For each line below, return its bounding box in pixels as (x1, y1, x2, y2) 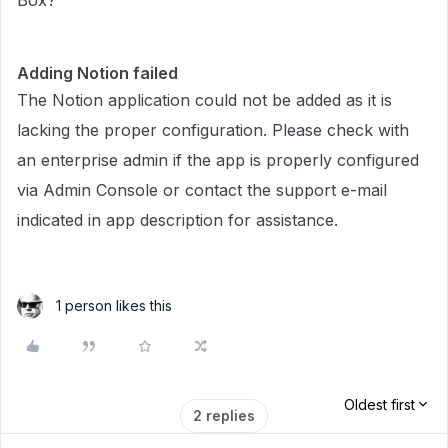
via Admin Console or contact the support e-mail (17, 180, 387, 200)
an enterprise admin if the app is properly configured (17, 150, 419, 170)
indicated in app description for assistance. (17, 210, 338, 230)
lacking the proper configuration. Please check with (17, 120, 409, 140)
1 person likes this (56, 297, 172, 314)
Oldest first (344, 396, 415, 413)
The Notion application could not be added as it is (17, 90, 392, 110)
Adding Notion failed (17, 63, 178, 83)
